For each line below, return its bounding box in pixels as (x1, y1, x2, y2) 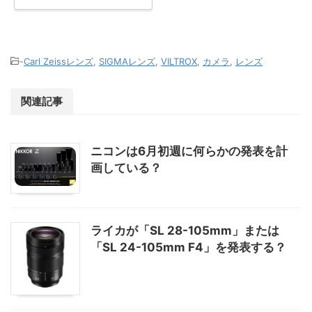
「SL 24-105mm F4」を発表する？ (91, 240, 286, 255)
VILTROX (161, 56, 197, 67)
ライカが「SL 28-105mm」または (91, 224, 279, 238)
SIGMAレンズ (99, 56, 155, 67)
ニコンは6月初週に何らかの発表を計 (91, 144, 288, 158)
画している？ (91, 161, 162, 175)
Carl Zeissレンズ (24, 56, 93, 67)
